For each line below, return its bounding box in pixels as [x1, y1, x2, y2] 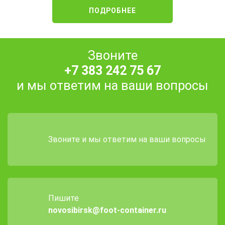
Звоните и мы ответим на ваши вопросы [48, 134, 206, 144]
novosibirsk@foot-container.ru [48, 205, 166, 215]
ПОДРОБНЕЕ [89, 6, 136, 15]
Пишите [48, 193, 79, 203]
